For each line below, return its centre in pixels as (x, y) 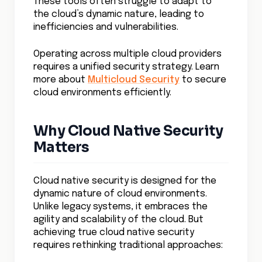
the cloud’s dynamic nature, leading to (119, 14)
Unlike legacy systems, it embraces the (120, 207)
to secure (203, 80)
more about (61, 80)
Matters (61, 147)
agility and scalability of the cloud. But (118, 220)
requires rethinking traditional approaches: (128, 245)
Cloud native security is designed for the (125, 181)
